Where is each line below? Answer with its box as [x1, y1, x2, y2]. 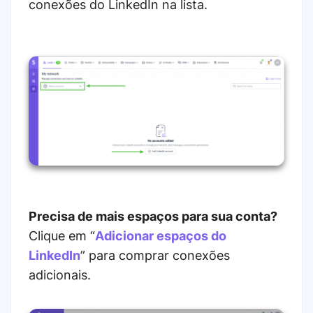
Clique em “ [29, 228, 95, 243]
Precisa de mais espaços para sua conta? [29, 208, 277, 224]
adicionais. [29, 267, 91, 282]
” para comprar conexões [80, 247, 230, 263]
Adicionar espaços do [95, 228, 226, 243]
